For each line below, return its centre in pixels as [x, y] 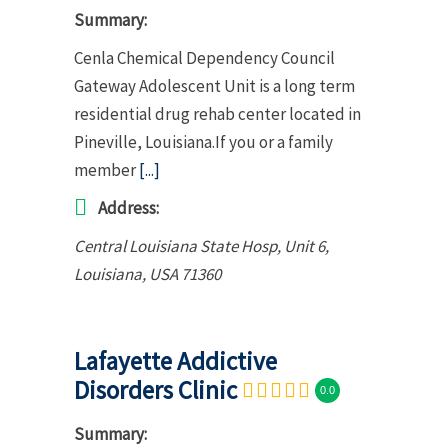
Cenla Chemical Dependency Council [204, 57]
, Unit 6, [303, 245]
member [106, 169]
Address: [128, 207]
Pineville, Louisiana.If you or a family [203, 141]
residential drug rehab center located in [217, 113]
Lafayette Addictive [175, 360]
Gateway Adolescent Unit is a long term [214, 85]
